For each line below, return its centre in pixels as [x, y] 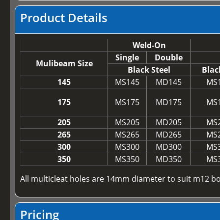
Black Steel [149, 69]
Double [168, 57]
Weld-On [149, 45]
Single [127, 57]
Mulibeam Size [64, 63]
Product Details [64, 17]
